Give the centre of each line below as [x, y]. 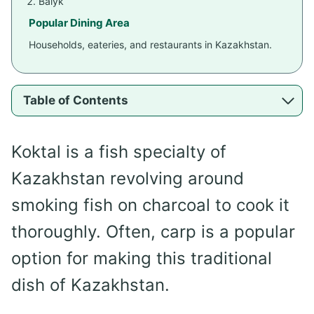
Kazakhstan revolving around [128, 179]
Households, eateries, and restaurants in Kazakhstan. [150, 45]
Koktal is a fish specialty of [119, 152]
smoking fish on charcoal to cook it [150, 205]
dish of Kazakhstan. [90, 285]
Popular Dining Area [79, 23]
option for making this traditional [142, 259]
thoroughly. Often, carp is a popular [153, 232]
